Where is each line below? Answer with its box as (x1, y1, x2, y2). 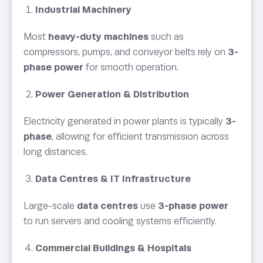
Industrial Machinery (35, 4, 131, 16)
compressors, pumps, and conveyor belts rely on (23, 46, 228, 58)
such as (149, 31, 184, 43)
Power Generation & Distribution (35, 89, 189, 100)
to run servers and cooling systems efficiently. (23, 215, 217, 227)
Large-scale (23, 200, 77, 212)
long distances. (23, 146, 87, 158)
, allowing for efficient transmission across (52, 131, 229, 143)
